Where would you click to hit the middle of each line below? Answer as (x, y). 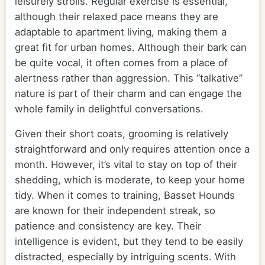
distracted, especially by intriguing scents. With (125, 256)
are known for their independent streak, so (115, 210)
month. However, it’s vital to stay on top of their (126, 164)
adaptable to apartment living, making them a (121, 32)
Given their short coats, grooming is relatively (122, 133)
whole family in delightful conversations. (109, 109)
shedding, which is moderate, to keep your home (130, 180)
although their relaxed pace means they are (117, 16)
